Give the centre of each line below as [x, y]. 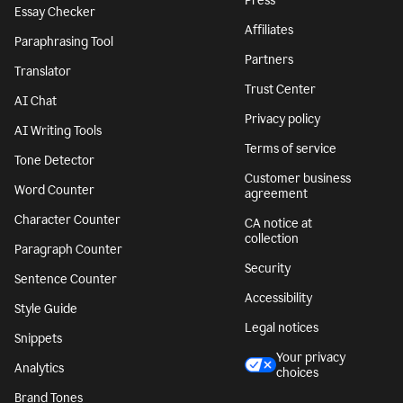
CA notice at [278, 223]
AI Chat [36, 101]
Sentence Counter [66, 279]
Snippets [38, 338]
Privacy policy [282, 119]
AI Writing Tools [58, 130]
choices [297, 372]
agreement [276, 193]
